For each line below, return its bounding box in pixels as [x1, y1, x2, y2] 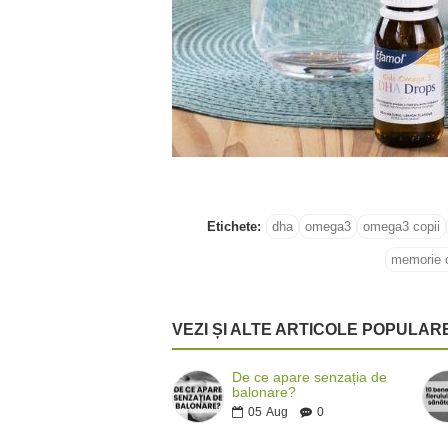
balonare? [232, 384, 297, 401]
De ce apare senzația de [232, 369, 388, 386]
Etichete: [206, 219, 261, 235]
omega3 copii [362, 219, 440, 235]
